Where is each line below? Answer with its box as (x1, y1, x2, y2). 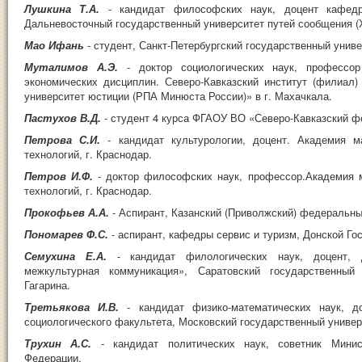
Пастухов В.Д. (24, 109, 104, 125)
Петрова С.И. (24, 131, 108, 147)
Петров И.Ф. (24, 167, 99, 183)
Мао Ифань (24, 36, 87, 53)
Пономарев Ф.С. (24, 225, 112, 242)
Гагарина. (24, 276, 70, 293)
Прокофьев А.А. (24, 204, 112, 220)
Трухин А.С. (24, 335, 101, 351)
